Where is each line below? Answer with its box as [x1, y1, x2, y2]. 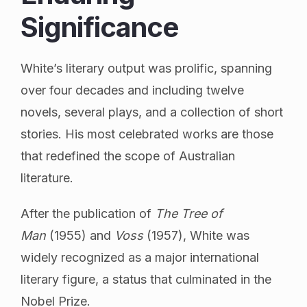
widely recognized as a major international [21, 249, 259, 265]
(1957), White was [143, 228, 249, 243]
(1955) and [46, 228, 114, 243]
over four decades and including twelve [21, 82, 244, 97]
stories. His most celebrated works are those [21, 126, 273, 141]
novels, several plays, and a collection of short [21, 104, 283, 119]
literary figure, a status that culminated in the [21, 271, 271, 286]
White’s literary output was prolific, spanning [21, 60, 272, 75]
